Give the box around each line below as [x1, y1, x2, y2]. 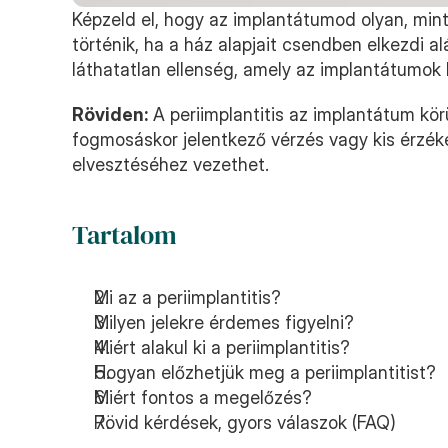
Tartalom [72, 217, 177, 253]
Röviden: [72, 104, 148, 125]
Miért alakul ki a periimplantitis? [94, 337, 350, 358]
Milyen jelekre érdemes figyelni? [94, 312, 354, 333]
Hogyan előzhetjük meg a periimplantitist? [94, 362, 436, 383]
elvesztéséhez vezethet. [72, 154, 269, 175]
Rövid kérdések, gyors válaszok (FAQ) [94, 412, 396, 433]
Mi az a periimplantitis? [94, 287, 281, 308]
